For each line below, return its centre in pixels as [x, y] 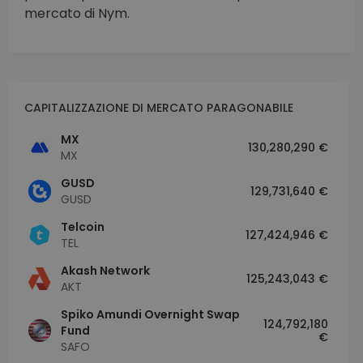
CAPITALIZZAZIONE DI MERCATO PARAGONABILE [159, 108]
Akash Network [105, 271]
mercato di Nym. [77, 14]
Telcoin [83, 227]
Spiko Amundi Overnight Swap [150, 315]
